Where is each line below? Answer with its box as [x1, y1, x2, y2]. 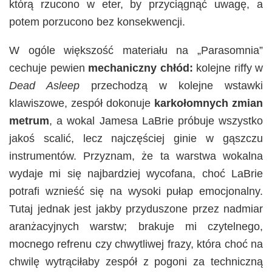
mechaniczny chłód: [84, 62, 193, 75]
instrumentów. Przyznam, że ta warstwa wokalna [9, 150, 263, 163]
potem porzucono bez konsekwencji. [9, 16, 185, 29]
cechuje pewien [9, 62, 85, 75]
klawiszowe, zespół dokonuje [9, 97, 154, 110]
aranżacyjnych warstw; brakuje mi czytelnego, [9, 220, 263, 233]
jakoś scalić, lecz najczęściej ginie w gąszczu [9, 132, 263, 145]
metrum [9, 115, 49, 127]
